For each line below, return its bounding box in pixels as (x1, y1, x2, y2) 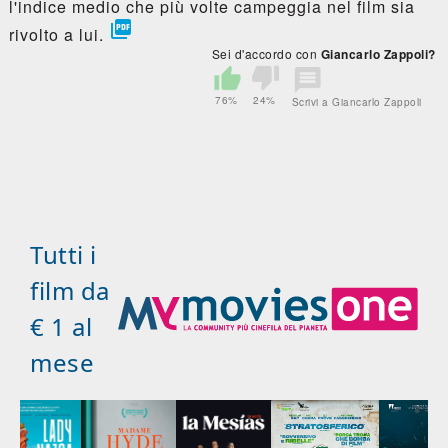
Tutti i (30, 238, 97, 272)
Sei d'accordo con (211, 45, 321, 63)
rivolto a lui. (8, 23, 109, 47)
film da (30, 274, 110, 308)
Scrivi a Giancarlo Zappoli (291, 95, 422, 110)
